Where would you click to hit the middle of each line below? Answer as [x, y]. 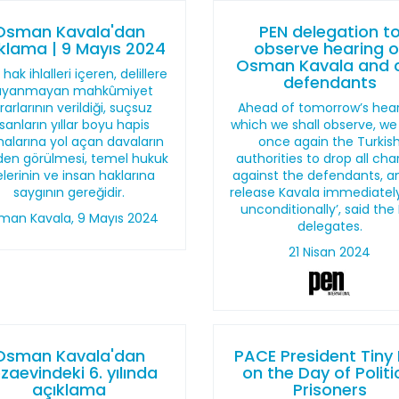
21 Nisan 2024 [330, 252]
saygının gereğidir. [69, 192]
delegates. [330, 226]
